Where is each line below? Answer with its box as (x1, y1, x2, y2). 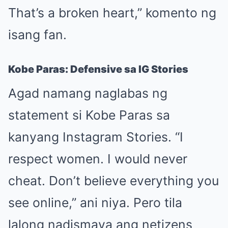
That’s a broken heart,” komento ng (8, 5, 216, 21)
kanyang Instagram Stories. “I (8, 129, 183, 145)
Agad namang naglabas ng (8, 85, 167, 101)
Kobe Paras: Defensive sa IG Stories (8, 63, 188, 76)
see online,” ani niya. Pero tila (8, 195, 182, 211)
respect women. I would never (8, 151, 187, 167)
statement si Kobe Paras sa (8, 107, 170, 123)
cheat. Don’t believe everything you (8, 173, 219, 189)
